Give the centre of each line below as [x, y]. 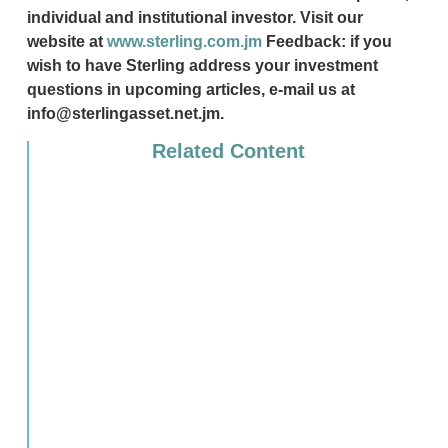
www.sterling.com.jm [184, 42]
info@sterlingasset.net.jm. [125, 114]
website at [66, 42]
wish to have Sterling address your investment [202, 66]
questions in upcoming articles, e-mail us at [190, 90]
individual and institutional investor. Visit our [194, 18]
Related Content [229, 150]
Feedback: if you [326, 42]
